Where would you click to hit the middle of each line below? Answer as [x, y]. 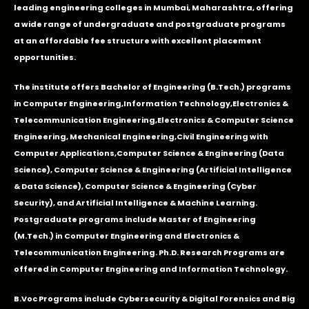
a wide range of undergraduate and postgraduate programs [150, 24]
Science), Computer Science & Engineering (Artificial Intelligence [153, 170]
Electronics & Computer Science [226, 120]
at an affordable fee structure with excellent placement [138, 40]
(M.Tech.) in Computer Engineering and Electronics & [127, 236]
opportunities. [45, 57]
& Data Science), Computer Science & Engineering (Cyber [135, 187]
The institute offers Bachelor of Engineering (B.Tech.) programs [152, 87]
